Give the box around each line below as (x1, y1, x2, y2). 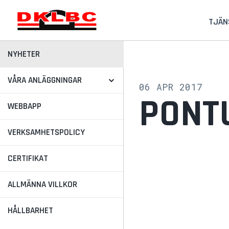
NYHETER (8, 49, 40, 60)
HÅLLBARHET (8, 205, 53, 216)
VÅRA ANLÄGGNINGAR (8, 75, 82, 86)
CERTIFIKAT (8, 153, 48, 164)
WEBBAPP (8, 101, 41, 112)
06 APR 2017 (139, 81, 203, 93)
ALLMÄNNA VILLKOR (8, 179, 77, 190)
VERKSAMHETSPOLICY (8, 127, 85, 138)
